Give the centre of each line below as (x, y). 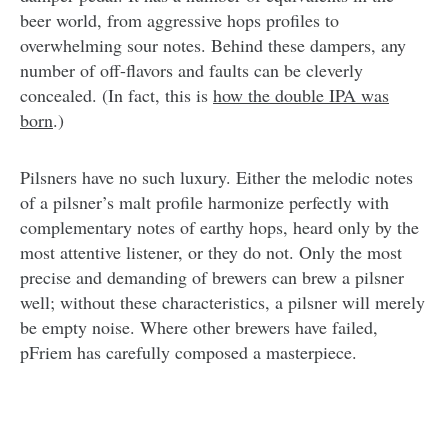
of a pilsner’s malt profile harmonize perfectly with (204, 202)
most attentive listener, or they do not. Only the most (211, 252)
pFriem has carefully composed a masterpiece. (188, 352)
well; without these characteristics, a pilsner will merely (222, 302)
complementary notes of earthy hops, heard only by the (219, 227)
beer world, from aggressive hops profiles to (179, 20)
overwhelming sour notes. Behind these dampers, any (213, 45)
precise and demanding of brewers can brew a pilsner (212, 277)
